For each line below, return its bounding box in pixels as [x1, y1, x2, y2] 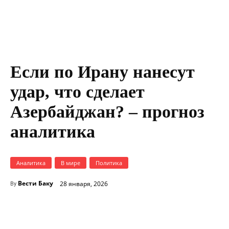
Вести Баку [18, 179, 53, 188]
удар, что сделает [10, 82, 145, 102]
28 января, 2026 [60, 179, 108, 188]
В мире [61, 159, 80, 167]
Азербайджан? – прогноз [10, 102, 204, 122]
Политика [96, 159, 122, 167]
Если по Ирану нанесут [10, 62, 195, 82]
